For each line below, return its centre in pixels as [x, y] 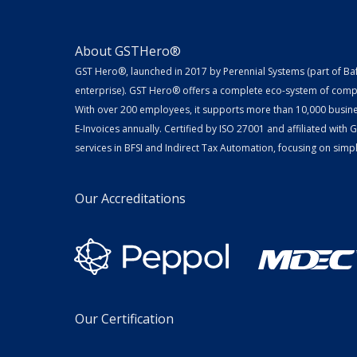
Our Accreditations [132, 198]
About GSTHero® [128, 51]
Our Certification [124, 319]
